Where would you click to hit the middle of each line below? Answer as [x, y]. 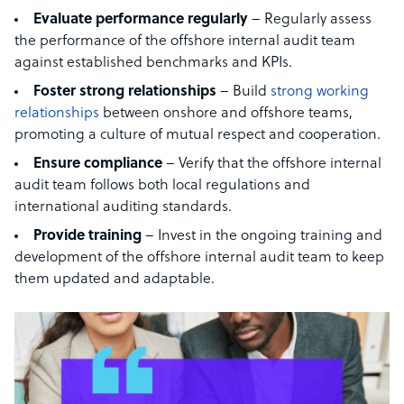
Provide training [87, 237]
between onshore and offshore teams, [226, 114]
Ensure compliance [100, 165]
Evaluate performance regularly [141, 20]
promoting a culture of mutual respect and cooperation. [199, 136]
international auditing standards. [125, 208]
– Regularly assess [310, 20]
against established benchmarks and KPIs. [155, 64]
